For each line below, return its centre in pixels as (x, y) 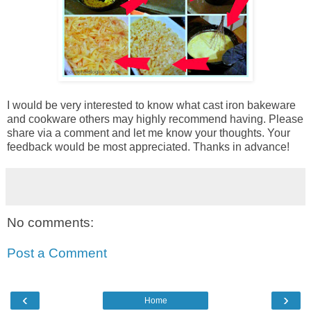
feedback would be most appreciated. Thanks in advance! (148, 147)
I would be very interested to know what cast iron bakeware (151, 106)
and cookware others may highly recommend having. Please (155, 119)
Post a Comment (57, 253)
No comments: (50, 223)
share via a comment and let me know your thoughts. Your (149, 133)
